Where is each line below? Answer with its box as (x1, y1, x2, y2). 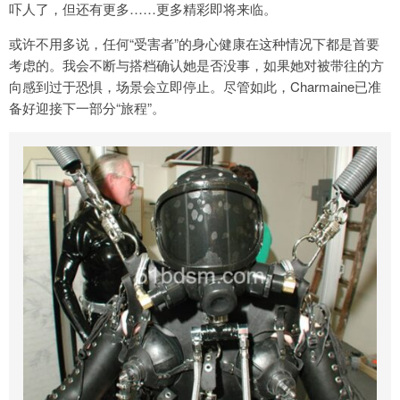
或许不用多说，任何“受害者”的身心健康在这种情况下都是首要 (9, 33, 379, 53)
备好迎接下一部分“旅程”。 (9, 97, 165, 117)
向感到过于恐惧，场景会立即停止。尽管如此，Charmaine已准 (9, 76, 381, 96)
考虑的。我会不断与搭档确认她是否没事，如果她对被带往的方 (9, 54, 384, 74)
